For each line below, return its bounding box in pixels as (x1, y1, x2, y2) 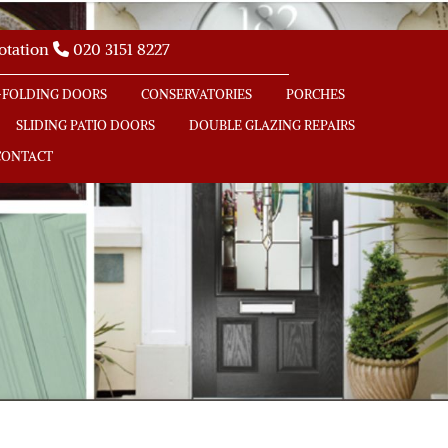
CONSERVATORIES (141, 86, 253, 103)
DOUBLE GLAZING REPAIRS (188, 117, 355, 134)
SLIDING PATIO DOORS (15, 117, 155, 134)
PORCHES (286, 86, 346, 103)
